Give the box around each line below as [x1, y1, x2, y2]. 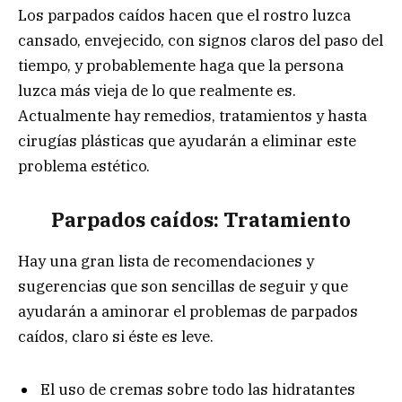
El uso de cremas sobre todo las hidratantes [40, 379, 355, 399]
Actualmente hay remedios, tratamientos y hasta [18, 106, 367, 127]
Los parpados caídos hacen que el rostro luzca [18, 5, 351, 26]
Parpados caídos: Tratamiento [51, 206, 351, 232]
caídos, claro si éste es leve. [18, 326, 214, 346]
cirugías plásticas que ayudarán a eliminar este [18, 131, 356, 152]
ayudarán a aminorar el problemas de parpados [18, 301, 358, 321]
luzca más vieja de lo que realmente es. [18, 81, 296, 101]
